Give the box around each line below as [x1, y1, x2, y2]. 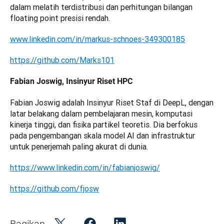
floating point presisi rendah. [10, 13, 110, 23]
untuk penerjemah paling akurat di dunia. [10, 141, 148, 152]
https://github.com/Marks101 [10, 55, 114, 65]
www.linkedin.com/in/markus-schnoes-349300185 [10, 34, 185, 44]
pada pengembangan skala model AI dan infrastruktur [10, 130, 195, 141]
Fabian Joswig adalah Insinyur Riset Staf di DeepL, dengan [10, 97, 213, 108]
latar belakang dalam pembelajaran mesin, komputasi [10, 108, 192, 119]
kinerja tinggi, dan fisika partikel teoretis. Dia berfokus [10, 119, 197, 130]
